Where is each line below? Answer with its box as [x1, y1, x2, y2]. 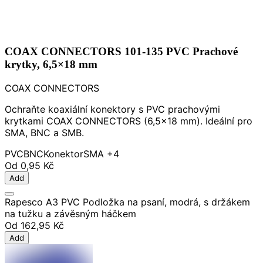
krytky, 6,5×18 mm [5, 58, 97, 71]
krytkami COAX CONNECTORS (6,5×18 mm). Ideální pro [5, 114, 252, 127]
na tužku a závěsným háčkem [5, 207, 136, 220]
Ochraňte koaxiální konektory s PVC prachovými [5, 103, 220, 115]
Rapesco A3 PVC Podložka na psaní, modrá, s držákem [5, 195, 250, 208]
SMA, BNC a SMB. [5, 126, 84, 139]
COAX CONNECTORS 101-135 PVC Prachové [5, 45, 238, 58]
